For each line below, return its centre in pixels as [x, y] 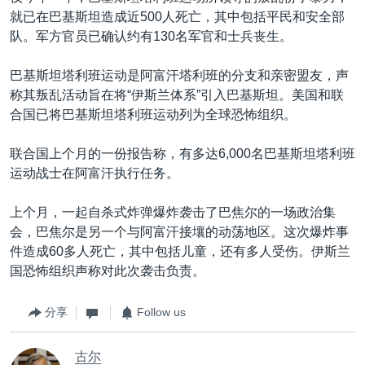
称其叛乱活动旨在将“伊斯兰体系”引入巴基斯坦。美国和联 [177, 95]
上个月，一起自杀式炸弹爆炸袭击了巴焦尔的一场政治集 [173, 212]
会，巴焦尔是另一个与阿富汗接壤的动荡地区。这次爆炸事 [179, 231]
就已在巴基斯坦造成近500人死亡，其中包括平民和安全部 [177, 16]
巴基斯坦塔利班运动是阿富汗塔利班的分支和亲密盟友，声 [179, 75]
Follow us [161, 312]
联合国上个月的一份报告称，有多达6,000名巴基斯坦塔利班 [182, 153]
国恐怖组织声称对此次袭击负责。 [108, 270]
